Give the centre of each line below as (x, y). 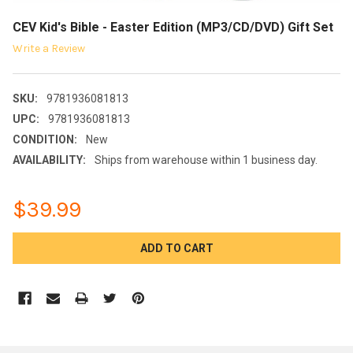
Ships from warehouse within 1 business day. (206, 160)
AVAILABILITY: (49, 160)
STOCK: (33, 257)
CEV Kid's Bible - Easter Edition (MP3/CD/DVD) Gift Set (173, 28)
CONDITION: (45, 140)
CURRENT (39, 241)
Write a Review (49, 49)
